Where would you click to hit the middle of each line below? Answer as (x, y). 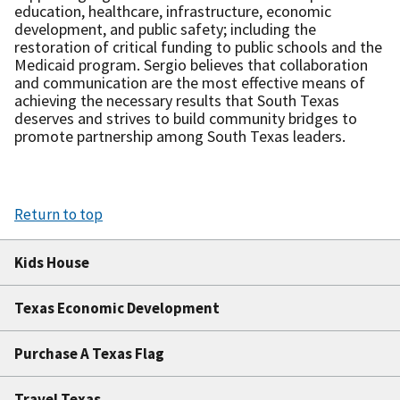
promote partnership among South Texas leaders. (180, 136)
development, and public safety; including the (165, 29)
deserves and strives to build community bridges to (186, 118)
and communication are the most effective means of (190, 82)
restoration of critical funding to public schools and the (198, 46)
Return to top (58, 214)
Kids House (52, 262)
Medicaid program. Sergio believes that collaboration (191, 64)
